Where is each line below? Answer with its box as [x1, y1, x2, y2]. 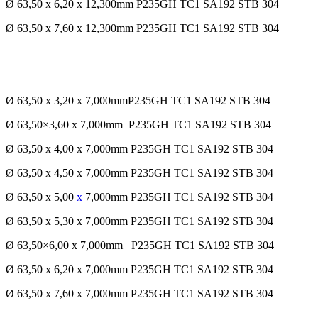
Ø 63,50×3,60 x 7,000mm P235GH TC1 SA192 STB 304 [6, 119, 271, 131]
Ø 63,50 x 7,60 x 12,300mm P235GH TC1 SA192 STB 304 [6, 22, 279, 35]
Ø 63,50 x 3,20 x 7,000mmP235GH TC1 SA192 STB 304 [6, 94, 270, 107]
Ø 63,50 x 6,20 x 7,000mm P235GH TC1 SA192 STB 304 [6, 263, 273, 276]
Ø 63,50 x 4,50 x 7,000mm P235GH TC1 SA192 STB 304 [6, 167, 273, 180]
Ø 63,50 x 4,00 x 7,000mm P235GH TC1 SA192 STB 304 [6, 143, 273, 155]
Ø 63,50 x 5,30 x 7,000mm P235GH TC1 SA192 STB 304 [6, 215, 273, 228]
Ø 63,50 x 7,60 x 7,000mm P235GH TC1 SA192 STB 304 [6, 287, 273, 300]
